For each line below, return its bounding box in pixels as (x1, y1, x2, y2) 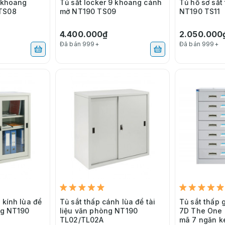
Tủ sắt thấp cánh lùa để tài (60, 197, 156, 206)
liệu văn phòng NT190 (60, 206, 138, 215)
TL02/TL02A (60, 215, 104, 224)
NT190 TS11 (179, 7, 220, 16)
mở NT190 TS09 (60, 7, 116, 16)
